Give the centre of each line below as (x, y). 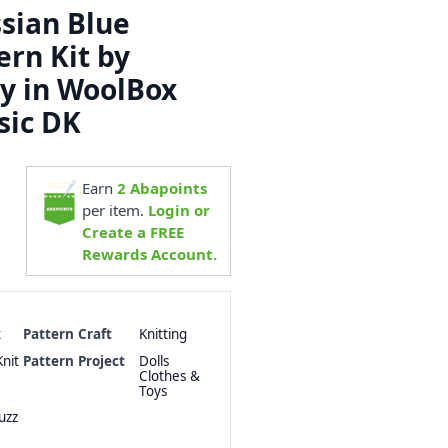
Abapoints (167, 187)
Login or (179, 209)
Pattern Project (74, 360)
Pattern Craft (67, 334)
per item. (115, 209)
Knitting (162, 334)
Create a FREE (133, 231)
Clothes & (169, 375)
